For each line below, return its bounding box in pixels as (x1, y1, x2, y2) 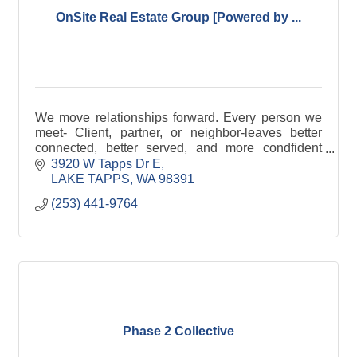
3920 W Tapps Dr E (51, 156, 161, 171)
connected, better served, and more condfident (35, 141, 322, 155)
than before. (35, 156, 102, 170)
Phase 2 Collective (123, 324, 234, 339)
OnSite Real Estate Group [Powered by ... (56, 10, 301, 24)
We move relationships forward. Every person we (35, 111, 322, 124)
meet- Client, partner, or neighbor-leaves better (35, 126, 322, 139)
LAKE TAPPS (51, 171, 130, 186)
